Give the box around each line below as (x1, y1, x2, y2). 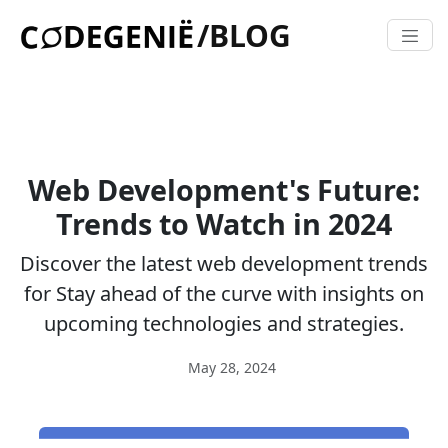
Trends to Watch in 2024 (56, 204, 392, 243)
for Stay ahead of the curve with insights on (24, 280, 424, 307)
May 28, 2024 (184, 358, 276, 377)
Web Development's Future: (28, 170, 420, 209)
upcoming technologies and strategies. (44, 310, 404, 337)
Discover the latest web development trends (20, 250, 428, 277)
